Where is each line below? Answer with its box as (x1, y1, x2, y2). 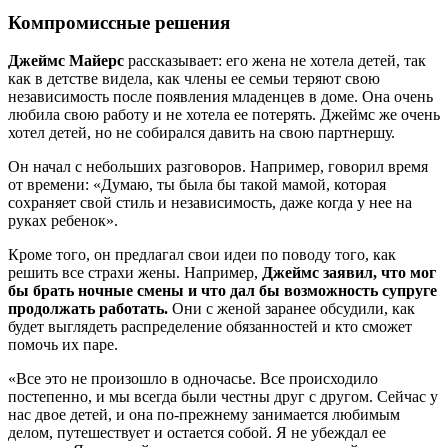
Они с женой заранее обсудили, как (172, 300, 415, 318)
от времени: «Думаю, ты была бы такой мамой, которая (8, 176, 386, 194)
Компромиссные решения (8, 11, 230, 33)
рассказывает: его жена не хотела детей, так (124, 52, 426, 70)
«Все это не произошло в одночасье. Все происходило (8, 370, 378, 388)
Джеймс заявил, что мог (262, 264, 436, 282)
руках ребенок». (8, 212, 118, 230)
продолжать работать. (8, 300, 172, 318)
